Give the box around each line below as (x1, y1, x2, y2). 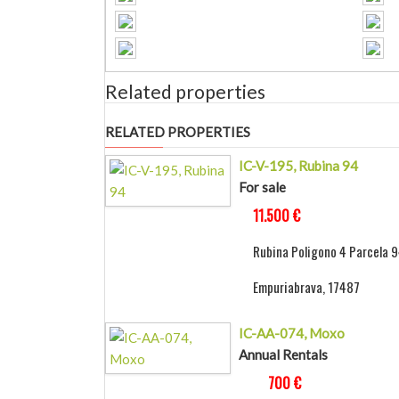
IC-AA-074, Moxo (238, 325, 345, 342)
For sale (238, 179, 286, 196)
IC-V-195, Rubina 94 (238, 158, 358, 175)
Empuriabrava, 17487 (252, 277, 360, 297)
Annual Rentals (238, 346, 328, 363)
